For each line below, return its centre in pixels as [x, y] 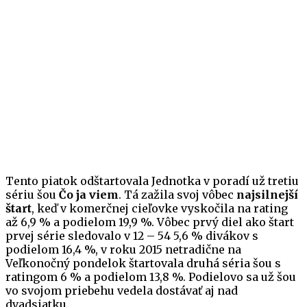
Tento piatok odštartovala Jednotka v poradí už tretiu [152, 181]
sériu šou [32, 195]
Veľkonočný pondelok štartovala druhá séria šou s [143, 263]
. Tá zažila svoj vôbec [177, 195]
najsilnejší [267, 195]
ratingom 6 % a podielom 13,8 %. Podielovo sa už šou [151, 277]
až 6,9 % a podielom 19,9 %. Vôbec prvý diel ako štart [150, 222]
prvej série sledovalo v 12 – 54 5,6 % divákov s [132, 236]
